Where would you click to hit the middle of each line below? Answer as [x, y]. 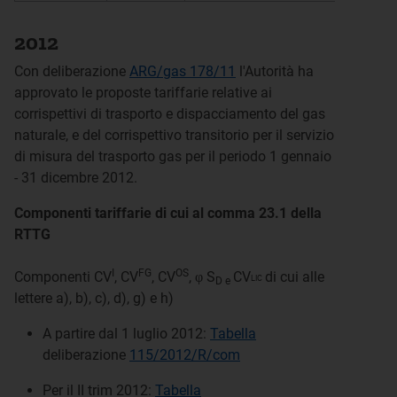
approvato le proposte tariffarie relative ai [143, 93]
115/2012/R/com [185, 355]
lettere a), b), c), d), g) [80, 298]
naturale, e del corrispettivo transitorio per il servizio [174, 135]
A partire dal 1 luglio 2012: [126, 334]
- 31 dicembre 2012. [76, 178]
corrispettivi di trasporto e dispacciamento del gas [170, 114]
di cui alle [295, 277]
